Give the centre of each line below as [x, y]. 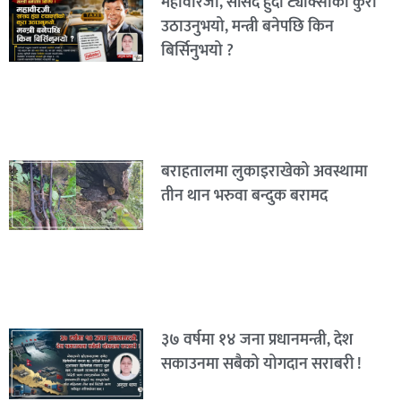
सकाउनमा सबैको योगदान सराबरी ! [261, 365]
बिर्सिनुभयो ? [197, 51]
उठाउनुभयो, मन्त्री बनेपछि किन [247, 26]
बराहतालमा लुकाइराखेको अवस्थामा [264, 171]
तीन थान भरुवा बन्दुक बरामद [244, 196]
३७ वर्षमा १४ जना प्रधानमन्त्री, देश [256, 341]
